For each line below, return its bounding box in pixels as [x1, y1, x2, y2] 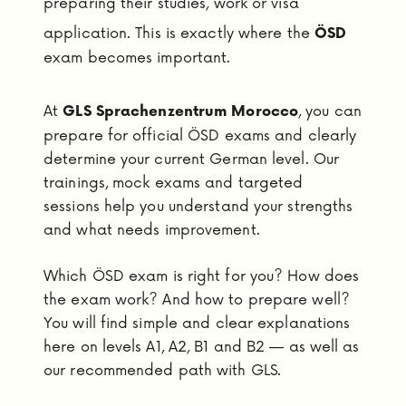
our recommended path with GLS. [43, 362, 282, 381]
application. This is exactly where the [43, 24, 314, 43]
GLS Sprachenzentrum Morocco [63, 102, 299, 121]
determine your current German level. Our [43, 150, 340, 169]
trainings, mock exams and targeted [43, 173, 304, 192]
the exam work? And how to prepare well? [43, 291, 350, 310]
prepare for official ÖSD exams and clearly [43, 126, 357, 145]
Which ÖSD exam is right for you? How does [43, 267, 360, 286]
